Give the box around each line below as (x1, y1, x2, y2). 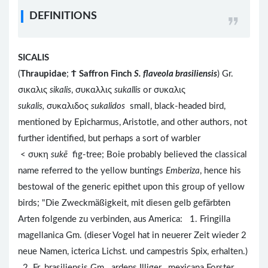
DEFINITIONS (29, 10, 97, 22)
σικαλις (18, 85, 50, 95)
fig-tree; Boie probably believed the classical (68, 150, 247, 159)
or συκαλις (141, 85, 185, 95)
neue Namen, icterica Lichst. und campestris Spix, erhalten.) (18, 246, 250, 256)
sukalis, (18, 101, 47, 111)
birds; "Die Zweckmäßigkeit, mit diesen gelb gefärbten (18, 198, 230, 208)
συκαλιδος (47, 101, 91, 111)
